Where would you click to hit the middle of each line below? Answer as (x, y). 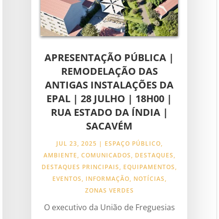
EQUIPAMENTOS (149, 167)
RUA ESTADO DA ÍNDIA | (109, 112)
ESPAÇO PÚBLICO (132, 143)
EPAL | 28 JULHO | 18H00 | (109, 98)
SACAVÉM (109, 126)
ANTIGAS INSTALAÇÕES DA (109, 85)
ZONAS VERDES (109, 190)
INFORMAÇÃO (107, 178)
